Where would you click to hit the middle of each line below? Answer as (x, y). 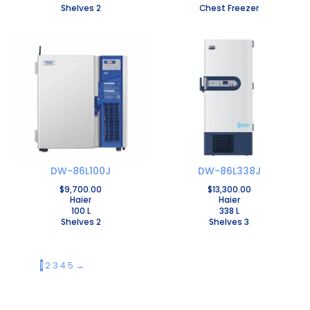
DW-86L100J (81, 172)
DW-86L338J (229, 172)
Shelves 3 (229, 222)
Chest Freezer (229, 8)
